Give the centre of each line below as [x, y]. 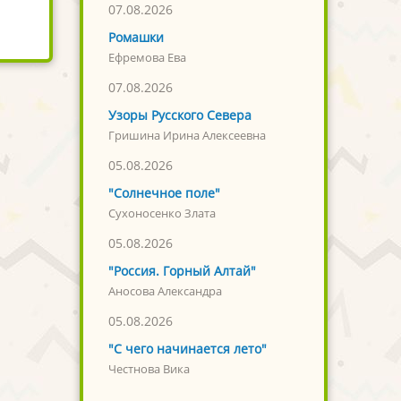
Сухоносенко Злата [162, 214]
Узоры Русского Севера [179, 115]
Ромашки [136, 38]
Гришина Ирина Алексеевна [187, 136]
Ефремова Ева [147, 58]
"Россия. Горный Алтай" [182, 271]
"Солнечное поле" [164, 193]
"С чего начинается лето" [187, 349]
